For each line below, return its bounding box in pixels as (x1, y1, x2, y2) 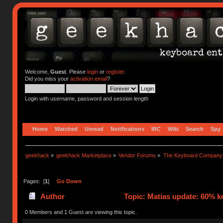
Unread (85, 125, 104, 132)
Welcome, (24, 69, 50, 75)
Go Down (56, 178, 82, 184)
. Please (66, 69, 87, 75)
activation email (70, 76, 107, 82)
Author (40, 192, 65, 201)
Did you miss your (24, 76, 70, 82)
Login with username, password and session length (24, 96, 148, 102)
